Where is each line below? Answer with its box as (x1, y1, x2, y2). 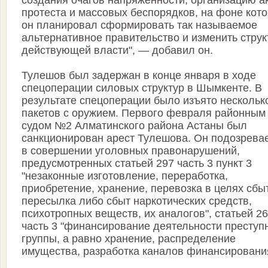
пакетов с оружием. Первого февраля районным (22, 107, 266, 120)
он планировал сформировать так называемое (22, 19, 257, 32)
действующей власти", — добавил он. (22, 44, 213, 57)
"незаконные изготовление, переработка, (22, 170, 228, 182)
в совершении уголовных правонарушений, (22, 145, 240, 157)
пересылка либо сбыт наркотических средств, (22, 195, 252, 208)
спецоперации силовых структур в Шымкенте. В (22, 82, 262, 95)
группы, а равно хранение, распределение (22, 233, 236, 245)
